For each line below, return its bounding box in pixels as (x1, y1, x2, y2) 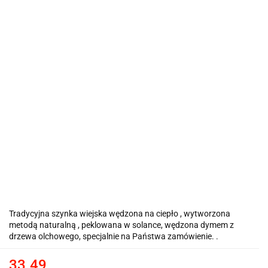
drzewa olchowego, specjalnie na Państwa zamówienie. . (9, 231, 218, 241)
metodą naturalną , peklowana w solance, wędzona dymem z (9, 220, 234, 230)
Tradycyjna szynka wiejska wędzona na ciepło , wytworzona (9, 208, 230, 218)
